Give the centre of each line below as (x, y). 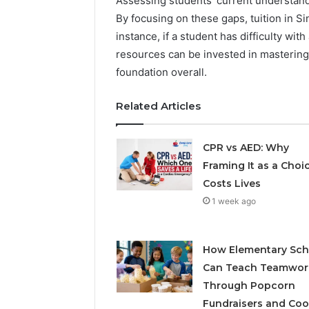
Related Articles (158, 106)
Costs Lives (231, 184)
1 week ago (233, 201)
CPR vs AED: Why (246, 148)
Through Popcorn (249, 286)
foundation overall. (161, 72)
